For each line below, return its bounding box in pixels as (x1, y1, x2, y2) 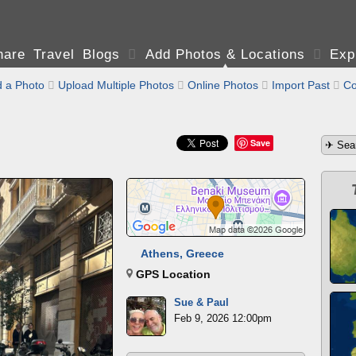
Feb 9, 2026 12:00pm (174, 312, 272, 324)
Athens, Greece (141, 247, 224, 260)
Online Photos (188, 79, 258, 91)
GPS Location (133, 268, 211, 281)
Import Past (272, 79, 330, 91)
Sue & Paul (174, 296, 229, 308)
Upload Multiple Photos (58, 79, 174, 91)
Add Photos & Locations (145, 47, 305, 62)
